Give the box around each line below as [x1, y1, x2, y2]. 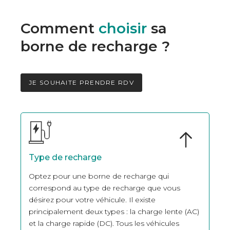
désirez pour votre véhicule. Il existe [29, 195, 156, 204]
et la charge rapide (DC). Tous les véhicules [29, 218, 179, 228]
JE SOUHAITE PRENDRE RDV [29, 78, 134, 86]
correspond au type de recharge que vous [29, 183, 180, 193]
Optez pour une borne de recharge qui [29, 171, 169, 181]
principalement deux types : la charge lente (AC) [29, 206, 199, 216]
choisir [99, 19, 147, 37]
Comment [21, 19, 99, 37]
